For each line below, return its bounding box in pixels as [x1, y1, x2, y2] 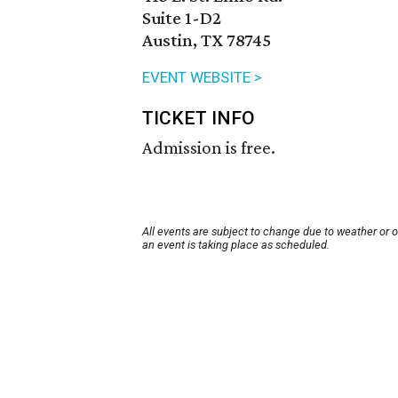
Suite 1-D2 [142, 7, 221, 29]
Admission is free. [142, 137, 275, 159]
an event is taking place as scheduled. [142, 238, 330, 252]
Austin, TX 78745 [142, 29, 271, 52]
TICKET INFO [142, 107, 255, 130]
